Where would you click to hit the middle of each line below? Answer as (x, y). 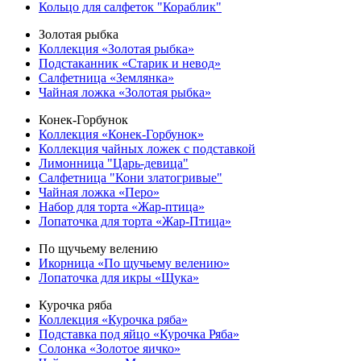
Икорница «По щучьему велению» (134, 263)
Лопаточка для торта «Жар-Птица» (135, 221)
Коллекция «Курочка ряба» (113, 320)
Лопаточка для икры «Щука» (119, 278)
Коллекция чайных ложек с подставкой (147, 149)
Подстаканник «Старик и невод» (130, 63)
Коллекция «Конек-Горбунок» (121, 134)
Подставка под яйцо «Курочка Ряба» (139, 334)
